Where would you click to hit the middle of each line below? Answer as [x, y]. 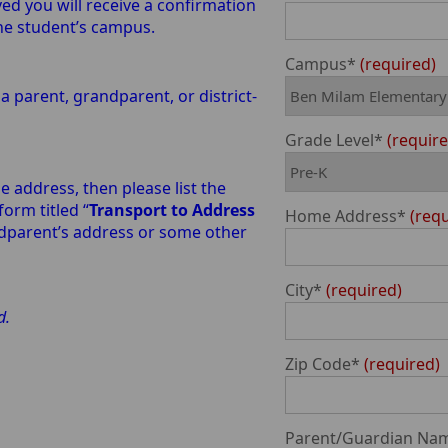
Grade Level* [334, 139]
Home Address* [346, 215]
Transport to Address [171, 209]
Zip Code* [323, 363]
